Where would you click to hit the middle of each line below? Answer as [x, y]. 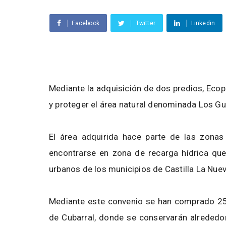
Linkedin [203, 23]
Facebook [86, 23]
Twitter [146, 23]
